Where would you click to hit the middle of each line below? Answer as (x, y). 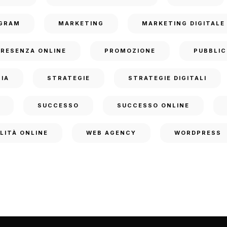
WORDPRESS (198, 133)
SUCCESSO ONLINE (153, 105)
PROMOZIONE (130, 51)
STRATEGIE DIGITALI (167, 78)
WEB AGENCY (111, 133)
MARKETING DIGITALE (183, 23)
